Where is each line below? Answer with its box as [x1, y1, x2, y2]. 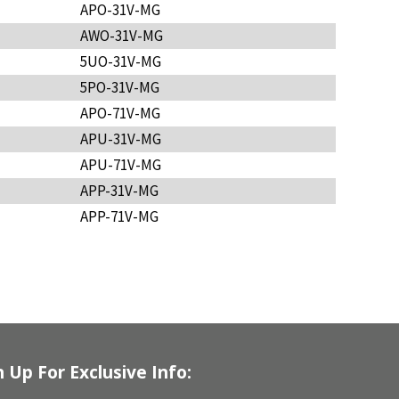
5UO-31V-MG [79, 51, 161, 71]
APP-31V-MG [79, 180, 159, 200]
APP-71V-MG [79, 206, 159, 226]
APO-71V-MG [79, 102, 160, 123]
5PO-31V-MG [79, 77, 159, 97]
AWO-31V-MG [79, 25, 163, 45]
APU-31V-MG [79, 128, 161, 149]
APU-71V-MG [79, 154, 161, 175]
